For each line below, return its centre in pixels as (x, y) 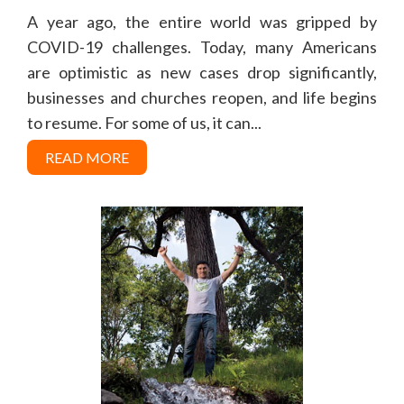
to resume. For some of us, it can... (144, 122)
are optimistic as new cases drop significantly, (202, 72)
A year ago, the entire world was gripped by (202, 21)
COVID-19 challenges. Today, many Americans (202, 46)
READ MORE (87, 157)
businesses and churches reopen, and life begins (202, 97)
